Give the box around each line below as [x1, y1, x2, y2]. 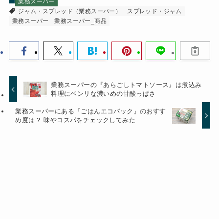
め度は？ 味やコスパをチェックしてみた [15, 116, 136, 124]
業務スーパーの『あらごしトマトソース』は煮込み [51, 81, 202, 88]
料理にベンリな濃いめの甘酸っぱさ [51, 89, 156, 97]
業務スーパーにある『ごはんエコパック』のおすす [15, 107, 166, 115]
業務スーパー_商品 [54, 17, 107, 24]
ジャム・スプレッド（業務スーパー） [18, 7, 122, 15]
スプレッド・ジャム [127, 7, 182, 15]
